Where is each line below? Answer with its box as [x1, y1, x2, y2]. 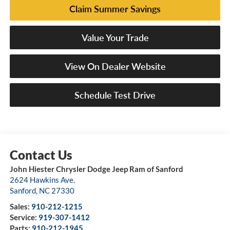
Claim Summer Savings [69, 3, 161, 15]
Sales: [9, 201, 31, 211]
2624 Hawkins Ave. [9, 175, 75, 184]
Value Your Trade [81, 32, 149, 44]
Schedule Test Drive [74, 89, 156, 101]
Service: [9, 212, 39, 222]
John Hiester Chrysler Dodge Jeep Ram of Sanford [9, 164, 183, 174]
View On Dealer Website [64, 61, 166, 72]
